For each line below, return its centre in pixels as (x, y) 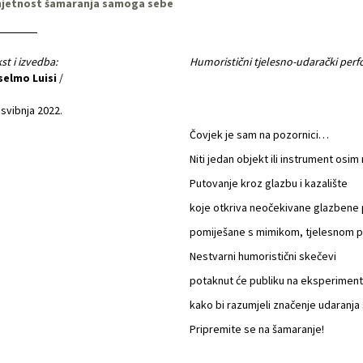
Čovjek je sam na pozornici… (259, 135)
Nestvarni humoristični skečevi (263, 256)
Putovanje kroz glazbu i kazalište (269, 183)
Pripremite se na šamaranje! (257, 329)
